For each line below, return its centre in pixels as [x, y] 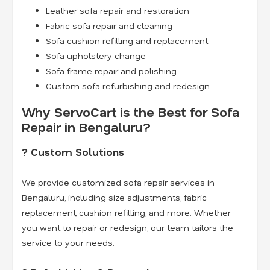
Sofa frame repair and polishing [111, 71]
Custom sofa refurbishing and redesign [128, 86]
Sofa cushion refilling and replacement [127, 41]
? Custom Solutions [73, 152]
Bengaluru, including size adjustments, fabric [114, 198]
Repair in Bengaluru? [86, 127]
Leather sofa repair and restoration [118, 11]
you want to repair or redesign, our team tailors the [127, 228]
